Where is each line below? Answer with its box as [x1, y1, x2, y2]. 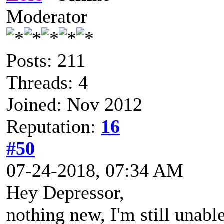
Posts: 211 [6, 49, 85, 71]
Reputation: [6, 115, 101, 137]
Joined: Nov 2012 [6, 93, 142, 115]
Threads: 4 [6, 71, 88, 93]
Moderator [6, 5, 87, 27]
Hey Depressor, [6, 181, 124, 203]
